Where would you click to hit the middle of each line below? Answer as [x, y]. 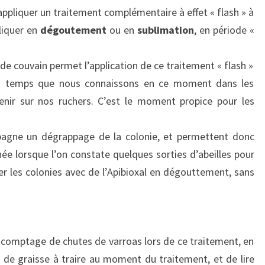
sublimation [165, 30]
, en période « [224, 30]
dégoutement [74, 30]
